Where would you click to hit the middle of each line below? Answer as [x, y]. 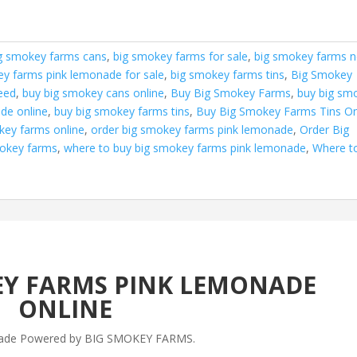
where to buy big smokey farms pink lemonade [185, 148]
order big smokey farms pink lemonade [192, 129]
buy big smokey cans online [94, 93]
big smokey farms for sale [181, 56]
